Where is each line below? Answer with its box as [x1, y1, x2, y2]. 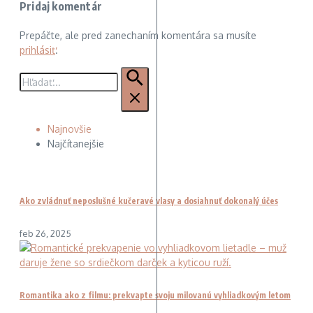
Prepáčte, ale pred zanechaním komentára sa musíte [20, 29, 256, 42]
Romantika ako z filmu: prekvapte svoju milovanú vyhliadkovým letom [20, 290, 291, 301]
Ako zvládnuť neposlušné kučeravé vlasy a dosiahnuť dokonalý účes [20, 196, 278, 207]
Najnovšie [48, 123, 92, 136]
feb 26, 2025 [20, 228, 71, 240]
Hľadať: [19, 68, 51, 80]
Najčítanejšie [48, 138, 104, 150]
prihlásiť [20, 44, 55, 57]
